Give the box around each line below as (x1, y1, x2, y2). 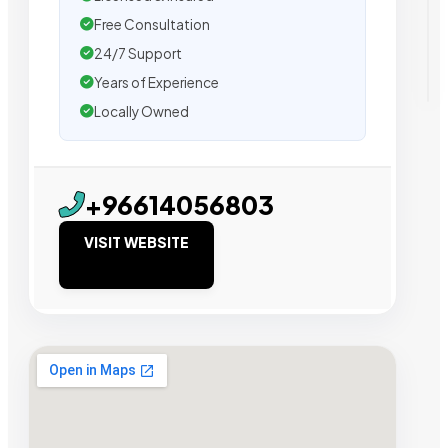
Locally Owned (94, 102, 189, 120)
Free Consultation (94, 15, 210, 33)
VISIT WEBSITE (84, 232, 189, 251)
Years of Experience (94, 73, 219, 91)
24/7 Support (94, 44, 182, 62)
